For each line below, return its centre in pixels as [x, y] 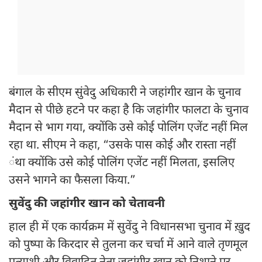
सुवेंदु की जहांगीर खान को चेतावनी [87, 204]
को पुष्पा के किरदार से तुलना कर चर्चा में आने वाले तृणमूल [128, 245]
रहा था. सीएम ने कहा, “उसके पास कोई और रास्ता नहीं [122, 146]
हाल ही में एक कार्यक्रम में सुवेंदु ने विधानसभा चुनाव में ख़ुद [130, 228]
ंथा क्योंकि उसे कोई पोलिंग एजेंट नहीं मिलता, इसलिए [122, 163]
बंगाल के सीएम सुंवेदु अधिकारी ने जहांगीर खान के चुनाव [125, 93]
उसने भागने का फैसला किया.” [72, 181]
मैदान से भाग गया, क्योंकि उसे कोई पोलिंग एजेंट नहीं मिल [128, 128]
